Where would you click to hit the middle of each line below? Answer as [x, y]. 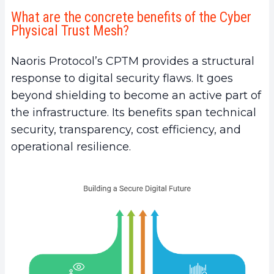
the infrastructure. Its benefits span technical [134, 112]
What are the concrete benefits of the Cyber [131, 17]
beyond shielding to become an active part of [136, 95]
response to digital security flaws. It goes [122, 78]
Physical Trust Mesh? [70, 31]
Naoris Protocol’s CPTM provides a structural [133, 61]
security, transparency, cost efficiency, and [126, 129]
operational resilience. [71, 146]
